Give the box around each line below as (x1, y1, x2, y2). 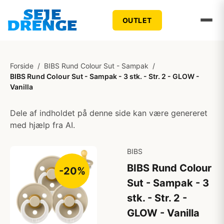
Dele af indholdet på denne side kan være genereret (10, 108, 207, 118)
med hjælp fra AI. (10, 120, 75, 130)
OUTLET (122, 15, 152, 24)
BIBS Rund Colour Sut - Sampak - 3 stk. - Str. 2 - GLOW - (10, 72, 199, 80)
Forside (10, 61, 33, 70)
